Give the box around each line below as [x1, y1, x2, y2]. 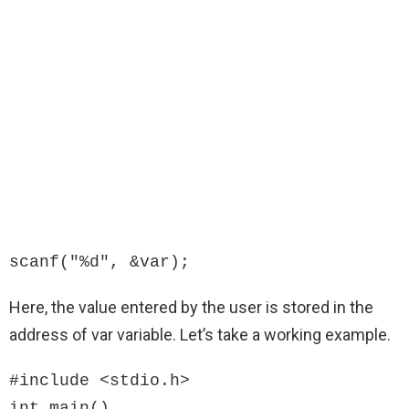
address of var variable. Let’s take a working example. [9, 325, 391, 345]
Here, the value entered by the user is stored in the [9, 298, 373, 318]
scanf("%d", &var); [9, 253, 190, 272]
